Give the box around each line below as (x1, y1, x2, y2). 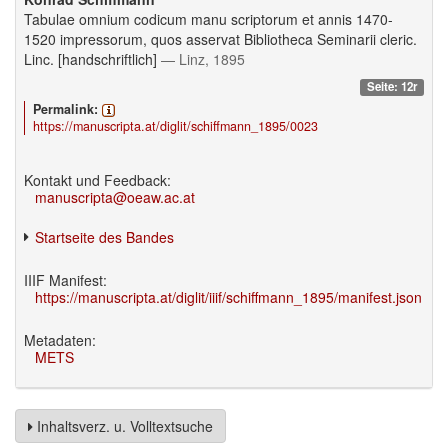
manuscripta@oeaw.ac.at (35, 186, 196, 207)
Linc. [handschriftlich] (24, 49, 161, 69)
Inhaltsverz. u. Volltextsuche (37, 415, 213, 436)
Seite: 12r (367, 78, 418, 96)
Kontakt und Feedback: (24, 169, 171, 190)
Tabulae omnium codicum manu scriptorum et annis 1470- (24, 9, 393, 29)
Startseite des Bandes (35, 226, 175, 247)
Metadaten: (24, 329, 96, 350)
